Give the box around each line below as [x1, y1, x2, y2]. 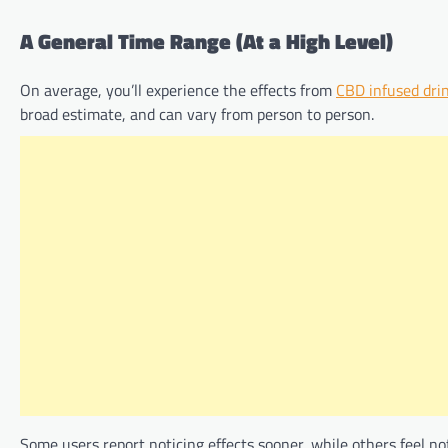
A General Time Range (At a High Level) [20, 25, 393, 58]
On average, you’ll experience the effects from [20, 77, 336, 102]
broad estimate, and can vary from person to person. [20, 101, 374, 126]
